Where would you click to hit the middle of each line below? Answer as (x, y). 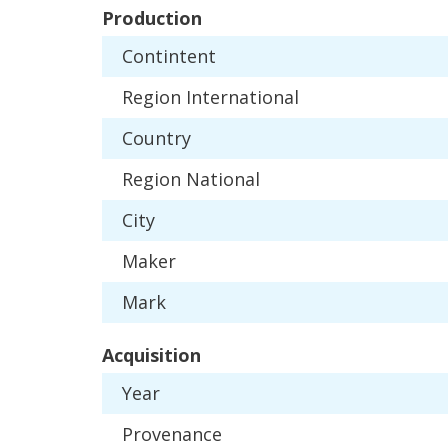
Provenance (172, 434)
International (242, 97)
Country (156, 138)
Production (152, 18)
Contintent (169, 56)
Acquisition (151, 355)
